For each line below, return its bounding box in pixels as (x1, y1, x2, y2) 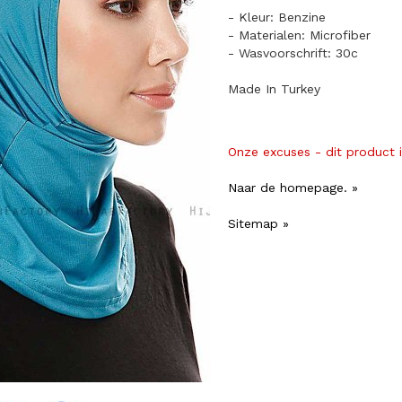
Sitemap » (228, 215, 289, 231)
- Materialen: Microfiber (228, 27, 371, 42)
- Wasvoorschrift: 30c (228, 45, 358, 60)
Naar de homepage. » (228, 179, 358, 195)
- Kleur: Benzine (228, 9, 330, 24)
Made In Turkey (228, 81, 320, 96)
